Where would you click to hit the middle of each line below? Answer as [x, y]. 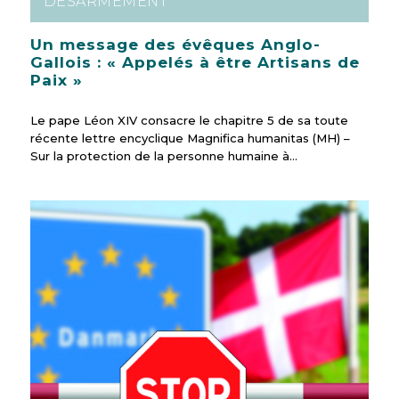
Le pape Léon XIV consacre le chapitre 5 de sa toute [189, 121]
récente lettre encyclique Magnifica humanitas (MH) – [190, 138]
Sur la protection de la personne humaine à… [163, 156]
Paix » [56, 81]
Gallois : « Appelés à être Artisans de [195, 63]
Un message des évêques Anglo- [175, 45]
